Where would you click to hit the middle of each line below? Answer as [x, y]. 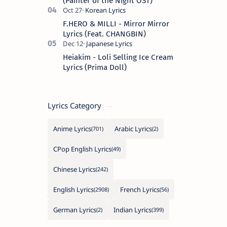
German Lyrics [75, 210]
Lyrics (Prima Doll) [95, 68]
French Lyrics [140, 190]
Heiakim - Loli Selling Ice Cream [118, 58]
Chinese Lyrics [74, 169]
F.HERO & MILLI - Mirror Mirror [116, 24]
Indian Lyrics [133, 210]
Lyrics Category [75, 106]
